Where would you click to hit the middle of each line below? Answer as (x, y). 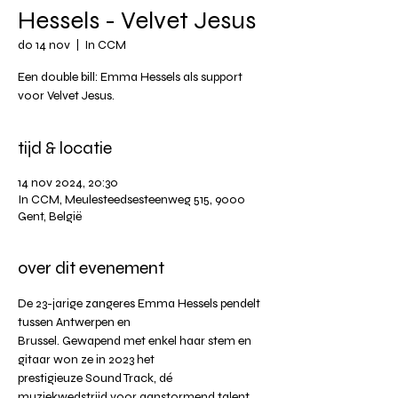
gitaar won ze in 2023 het (88, 359)
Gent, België (50, 216)
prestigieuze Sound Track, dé (96, 378)
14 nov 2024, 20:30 (68, 182)
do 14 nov (44, 44)
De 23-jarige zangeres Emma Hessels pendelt (140, 303)
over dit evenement (91, 267)
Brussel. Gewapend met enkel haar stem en (136, 340)
